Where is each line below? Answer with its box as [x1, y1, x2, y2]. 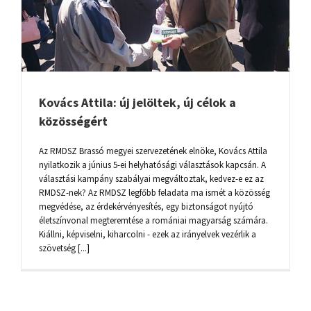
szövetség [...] [39, 242, 90, 255]
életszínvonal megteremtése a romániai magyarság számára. [39, 215, 268, 227]
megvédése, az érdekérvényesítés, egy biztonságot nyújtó [39, 201, 253, 213]
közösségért [39, 113, 108, 130]
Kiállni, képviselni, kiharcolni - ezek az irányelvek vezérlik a [39, 228, 256, 241]
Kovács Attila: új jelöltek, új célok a [39, 94, 236, 111]
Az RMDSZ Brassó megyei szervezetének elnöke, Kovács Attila [39, 145, 267, 158]
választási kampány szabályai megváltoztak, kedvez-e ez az [39, 173, 264, 185]
